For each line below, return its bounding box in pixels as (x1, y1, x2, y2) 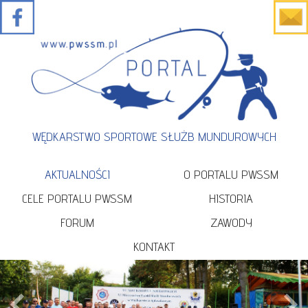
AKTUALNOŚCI (44, 166, 110, 181)
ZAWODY (210, 214, 252, 230)
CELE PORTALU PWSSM (22, 190, 132, 206)
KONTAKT (133, 239, 175, 254)
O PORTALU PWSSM (184, 166, 278, 181)
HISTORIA (209, 190, 253, 206)
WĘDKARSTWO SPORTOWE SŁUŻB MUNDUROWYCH (32, 129, 276, 144)
